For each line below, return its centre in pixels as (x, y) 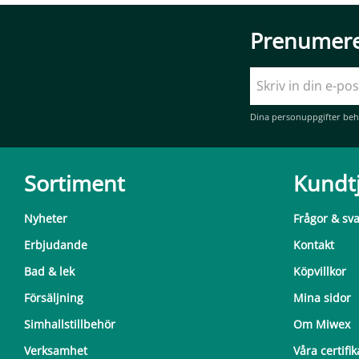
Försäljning (54, 298)
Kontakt (314, 245)
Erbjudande (56, 245)
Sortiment (75, 184)
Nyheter (46, 219)
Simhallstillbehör (70, 325)
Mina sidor (322, 298)
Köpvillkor (320, 272)
